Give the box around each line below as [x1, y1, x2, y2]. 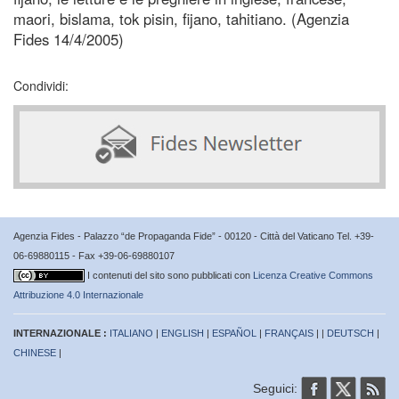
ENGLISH [161, 327, 204, 338]
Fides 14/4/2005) [13, 28, 124, 50]
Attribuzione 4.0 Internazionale [13, 289, 143, 300]
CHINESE [13, 346, 56, 358]
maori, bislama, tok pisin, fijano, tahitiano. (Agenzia [13, 7, 349, 29]
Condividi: [13, 76, 69, 94]
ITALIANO [110, 327, 153, 338]
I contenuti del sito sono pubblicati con [87, 269, 253, 281]
